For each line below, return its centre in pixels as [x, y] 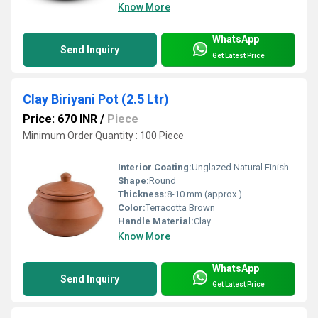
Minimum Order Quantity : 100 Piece [103, 136]
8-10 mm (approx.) [204, 194]
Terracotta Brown [180, 207]
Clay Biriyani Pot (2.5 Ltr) [96, 99]
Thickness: [142, 194]
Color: [132, 207]
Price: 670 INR [60, 119]
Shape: [133, 180]
